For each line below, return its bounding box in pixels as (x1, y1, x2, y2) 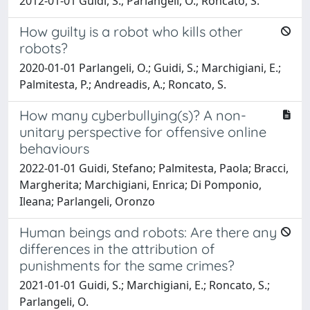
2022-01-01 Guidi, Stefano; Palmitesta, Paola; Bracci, (19, 160, 289, 176)
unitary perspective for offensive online (19, 122, 266, 140)
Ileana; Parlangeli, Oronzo (19, 193, 155, 209)
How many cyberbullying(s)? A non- (19, 106, 246, 124)
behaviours (19, 139, 89, 157)
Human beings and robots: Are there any (19, 223, 277, 241)
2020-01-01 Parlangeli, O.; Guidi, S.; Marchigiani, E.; (19, 60, 281, 75)
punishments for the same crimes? (19, 256, 235, 274)
